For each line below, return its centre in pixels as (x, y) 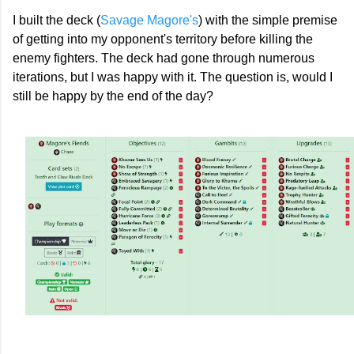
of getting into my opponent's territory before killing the (163, 39)
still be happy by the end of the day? (113, 96)
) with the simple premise (268, 20)
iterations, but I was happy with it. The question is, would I (173, 77)
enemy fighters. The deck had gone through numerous (164, 58)
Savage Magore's (149, 20)
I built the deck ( (56, 20)
